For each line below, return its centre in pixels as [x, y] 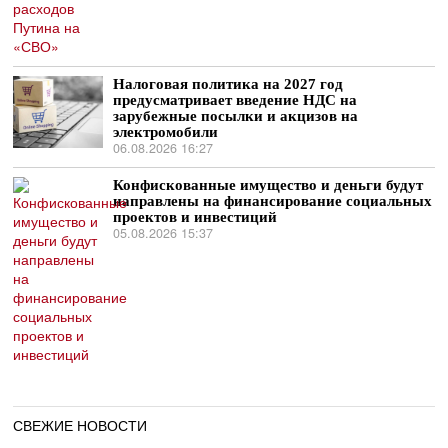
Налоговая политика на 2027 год [228, 84]
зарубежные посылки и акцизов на [236, 116]
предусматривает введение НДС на [235, 100]
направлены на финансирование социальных [273, 201]
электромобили [166, 132]
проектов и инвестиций [195, 217]
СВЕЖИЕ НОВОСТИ [80, 425]
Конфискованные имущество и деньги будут [268, 185]
